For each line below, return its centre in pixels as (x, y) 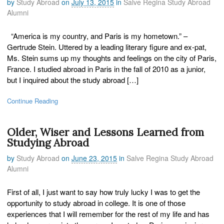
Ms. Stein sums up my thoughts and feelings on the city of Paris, (112, 58)
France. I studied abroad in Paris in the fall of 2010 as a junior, (106, 69)
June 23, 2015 (94, 158)
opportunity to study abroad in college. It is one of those (96, 203)
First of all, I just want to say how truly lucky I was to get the (103, 192)
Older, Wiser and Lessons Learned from (105, 132)
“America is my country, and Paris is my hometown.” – (97, 36)
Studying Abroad (48, 142)
